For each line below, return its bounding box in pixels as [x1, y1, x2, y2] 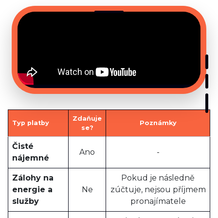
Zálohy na [12, 173, 54, 182]
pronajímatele [130, 197, 186, 206]
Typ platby [12, 119, 49, 127]
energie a [12, 185, 53, 194]
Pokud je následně [121, 173, 195, 182]
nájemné [12, 153, 49, 163]
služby [12, 197, 39, 206]
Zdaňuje [73, 115, 102, 122]
